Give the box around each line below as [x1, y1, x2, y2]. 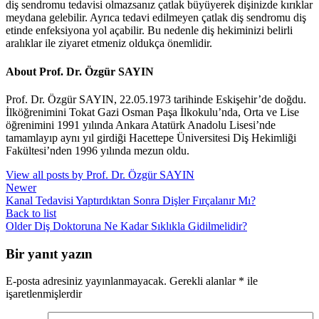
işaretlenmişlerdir [6, 288, 82, 300]
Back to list [6, 206, 56, 219]
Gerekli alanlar [169, 275, 239, 288]
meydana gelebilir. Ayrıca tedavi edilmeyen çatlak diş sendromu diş [6, 11, 306, 24]
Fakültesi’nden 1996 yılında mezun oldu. [6, 144, 189, 157]
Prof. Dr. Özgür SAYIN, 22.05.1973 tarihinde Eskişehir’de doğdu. [6, 93, 306, 105]
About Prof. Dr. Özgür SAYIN [6, 65, 154, 78]
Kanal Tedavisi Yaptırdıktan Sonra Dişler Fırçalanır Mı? [6, 194, 256, 206]
